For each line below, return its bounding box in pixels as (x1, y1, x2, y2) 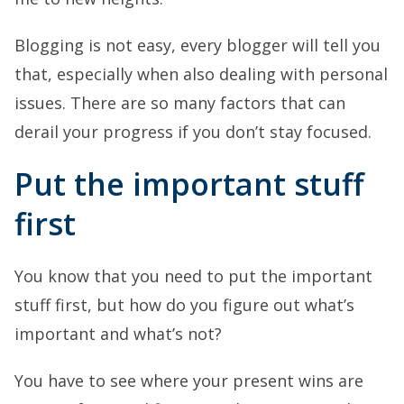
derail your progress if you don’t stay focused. (14, 121, 372, 142)
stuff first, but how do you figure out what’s (14, 294, 354, 316)
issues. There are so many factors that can (14, 92, 345, 114)
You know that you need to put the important (14, 265, 372, 287)
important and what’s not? (14, 323, 222, 344)
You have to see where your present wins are (14, 370, 363, 391)
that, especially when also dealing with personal (14, 63, 388, 85)
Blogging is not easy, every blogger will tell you (14, 34, 381, 56)
